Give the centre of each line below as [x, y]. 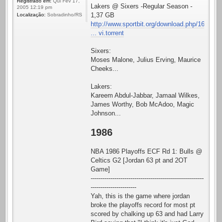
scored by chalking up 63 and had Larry [147, 214]
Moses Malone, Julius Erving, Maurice [146, 59]
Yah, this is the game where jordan [140, 196]
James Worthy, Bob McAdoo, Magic [142, 104]
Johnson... [106, 113]
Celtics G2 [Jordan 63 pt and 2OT [139, 160]
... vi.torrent [107, 33]
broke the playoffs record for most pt [143, 205]
